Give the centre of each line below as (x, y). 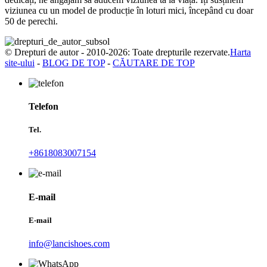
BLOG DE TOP (74, 63)
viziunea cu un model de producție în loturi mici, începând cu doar (129, 10)
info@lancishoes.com (69, 244)
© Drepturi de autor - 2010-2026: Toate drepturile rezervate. (117, 52)
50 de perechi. (31, 21)
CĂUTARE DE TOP (154, 63)
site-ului (20, 63)
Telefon (44, 107)
